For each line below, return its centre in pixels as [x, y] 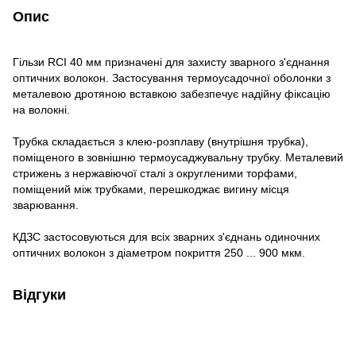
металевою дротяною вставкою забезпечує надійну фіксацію [172, 93]
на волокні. [41, 109]
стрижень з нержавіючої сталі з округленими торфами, [155, 173]
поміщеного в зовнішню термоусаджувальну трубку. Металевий [178, 157]
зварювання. [46, 205]
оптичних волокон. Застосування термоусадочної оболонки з [172, 77]
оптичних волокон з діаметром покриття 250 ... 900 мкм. [159, 252]
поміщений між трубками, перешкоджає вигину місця [151, 189]
